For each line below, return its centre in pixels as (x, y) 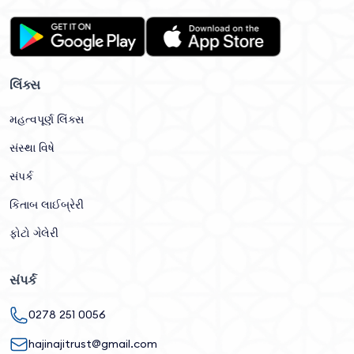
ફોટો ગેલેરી (34, 233)
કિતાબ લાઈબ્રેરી (47, 204)
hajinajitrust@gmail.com (93, 344)
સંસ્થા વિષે (32, 147)
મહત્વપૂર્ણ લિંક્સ (47, 119)
